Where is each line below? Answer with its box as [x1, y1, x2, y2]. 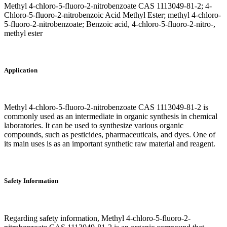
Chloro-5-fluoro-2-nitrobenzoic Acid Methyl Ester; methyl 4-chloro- [4, 10, 221, 19]
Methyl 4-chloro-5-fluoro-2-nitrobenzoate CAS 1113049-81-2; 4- [4, 1, 212, 10]
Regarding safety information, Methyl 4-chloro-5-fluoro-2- [4, 213, 191, 222]
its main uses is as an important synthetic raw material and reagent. [4, 139, 215, 148]
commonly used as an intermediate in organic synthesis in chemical [4, 112, 217, 121]
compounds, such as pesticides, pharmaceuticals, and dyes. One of [4, 130, 215, 139]
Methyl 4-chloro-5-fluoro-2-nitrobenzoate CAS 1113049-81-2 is [4, 103, 208, 112]
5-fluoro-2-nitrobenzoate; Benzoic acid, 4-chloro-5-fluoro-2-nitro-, [4, 19, 215, 28]
